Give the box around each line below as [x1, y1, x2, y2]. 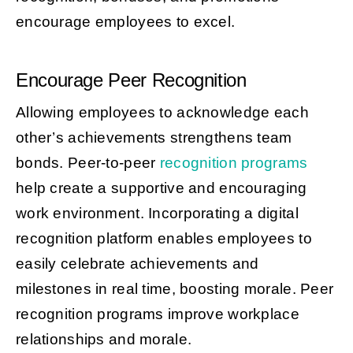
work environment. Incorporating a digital [15, 204, 299, 221]
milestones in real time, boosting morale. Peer [15, 280, 334, 297]
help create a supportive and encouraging [15, 179, 307, 196]
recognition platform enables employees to [15, 229, 312, 247]
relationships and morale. [15, 330, 192, 347]
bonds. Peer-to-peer [15, 154, 160, 171]
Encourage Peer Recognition [15, 69, 247, 91]
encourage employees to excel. [15, 13, 236, 30]
